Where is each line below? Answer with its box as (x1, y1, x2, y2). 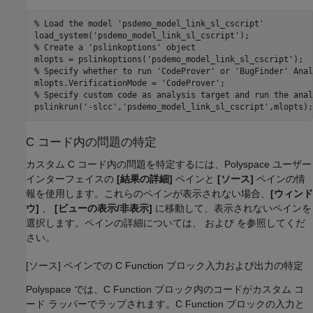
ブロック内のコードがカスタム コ (152, 284, 304, 296)
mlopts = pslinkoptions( (34, 54, 147, 64)
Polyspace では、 (26, 284, 103, 296)
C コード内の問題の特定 (26, 136, 156, 150)
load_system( (34, 30, 93, 41)
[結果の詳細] (117, 173, 173, 184)
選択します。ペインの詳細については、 (26, 217, 202, 228)
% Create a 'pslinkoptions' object (34, 42, 196, 52)
